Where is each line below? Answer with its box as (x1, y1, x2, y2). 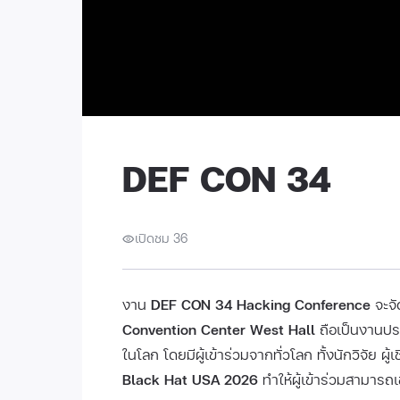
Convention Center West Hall (122, 319, 315, 339)
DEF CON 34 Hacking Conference (151, 294, 371, 314)
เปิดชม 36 (135, 229, 187, 246)
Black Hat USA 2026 (122, 369, 258, 389)
